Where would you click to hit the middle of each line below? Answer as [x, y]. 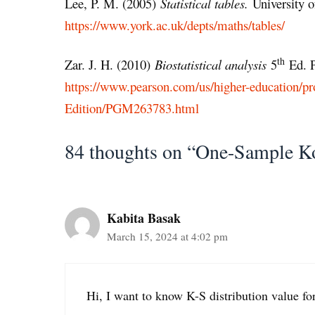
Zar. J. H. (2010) [110, 64]
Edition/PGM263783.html [132, 108]
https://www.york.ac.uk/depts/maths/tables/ [175, 25]
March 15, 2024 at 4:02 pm [167, 236]
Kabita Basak [144, 218]
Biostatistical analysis [211, 64]
